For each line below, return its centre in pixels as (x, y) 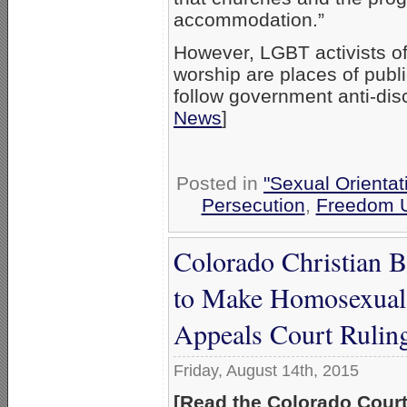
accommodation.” (249, 19)
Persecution (253, 204)
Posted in (220, 183)
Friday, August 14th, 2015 (266, 370)
